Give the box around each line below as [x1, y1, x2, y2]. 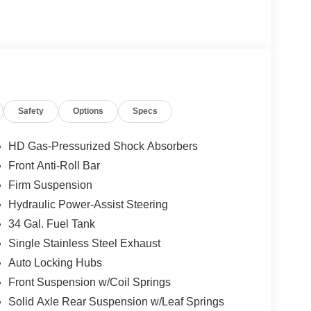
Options [73, 106, 104, 116]
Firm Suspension [8, 179, 92, 192]
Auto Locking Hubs [8, 257, 102, 269]
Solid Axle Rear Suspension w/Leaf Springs [8, 296, 224, 308]
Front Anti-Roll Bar [8, 160, 100, 172]
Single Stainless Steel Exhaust [8, 237, 160, 250]
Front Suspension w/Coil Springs [8, 276, 171, 289]
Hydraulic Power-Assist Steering [8, 199, 168, 211]
